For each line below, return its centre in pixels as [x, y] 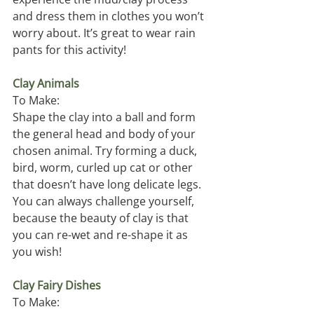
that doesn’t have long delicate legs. [108, 185]
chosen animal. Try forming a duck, [106, 151]
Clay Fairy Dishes [57, 286]
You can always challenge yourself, [105, 202]
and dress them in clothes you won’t [110, 16]
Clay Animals [46, 84]
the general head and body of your [105, 134]
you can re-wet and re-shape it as [102, 235]
